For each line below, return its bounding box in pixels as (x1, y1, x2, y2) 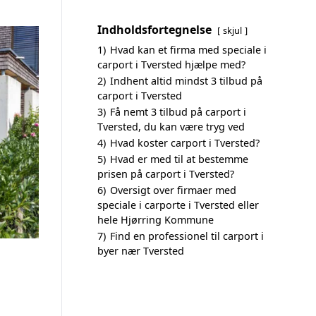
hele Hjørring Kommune (97, 213, 214, 226)
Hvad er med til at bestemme (110, 152, 248, 166)
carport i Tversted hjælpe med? (97, 58, 245, 71)
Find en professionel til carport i (110, 229, 264, 243)
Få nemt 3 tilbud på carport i (110, 105, 246, 119)
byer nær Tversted (97, 244, 184, 257)
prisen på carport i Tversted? (97, 167, 234, 181)
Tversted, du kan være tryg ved (97, 120, 245, 133)
